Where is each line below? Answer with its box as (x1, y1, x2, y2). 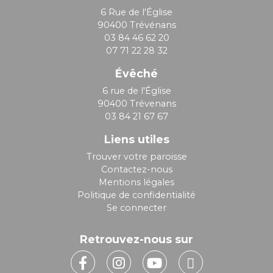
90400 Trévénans (97, 19, 176, 31)
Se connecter (107, 202, 166, 214)
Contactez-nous (101, 164, 172, 175)
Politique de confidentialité (77, 190, 196, 201)
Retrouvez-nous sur (80, 233, 193, 246)
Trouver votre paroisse (86, 151, 187, 163)
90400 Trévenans (97, 98, 176, 110)
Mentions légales (99, 177, 174, 188)
